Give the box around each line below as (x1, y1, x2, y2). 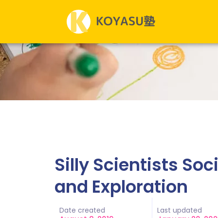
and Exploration (54, 175, 188, 199)
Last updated (157, 205, 202, 215)
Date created (59, 205, 105, 215)
